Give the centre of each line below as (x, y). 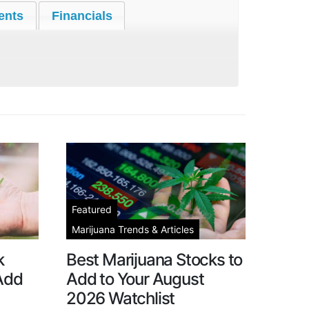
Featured (92, 209)
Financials (82, 16)
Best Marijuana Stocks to (154, 260)
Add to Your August (135, 279)
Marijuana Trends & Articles (133, 229)
